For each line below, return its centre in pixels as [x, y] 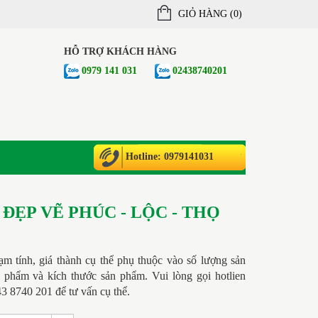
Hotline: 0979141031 [170, 156]
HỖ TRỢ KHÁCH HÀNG [120, 51]
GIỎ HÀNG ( [206, 14]
